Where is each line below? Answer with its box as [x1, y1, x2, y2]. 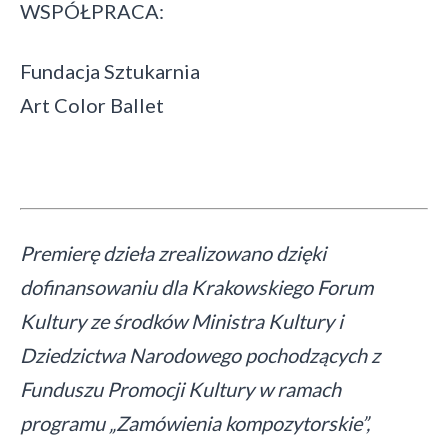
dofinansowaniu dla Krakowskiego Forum [20, 275, 373, 300]
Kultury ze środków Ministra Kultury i [20, 309, 343, 334]
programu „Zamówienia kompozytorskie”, [20, 411, 370, 436]
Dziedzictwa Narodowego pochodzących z [20, 343, 380, 368]
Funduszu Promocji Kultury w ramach [20, 377, 341, 402]
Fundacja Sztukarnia [20, 59, 200, 84]
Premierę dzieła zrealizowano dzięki [20, 241, 326, 266]
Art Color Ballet [20, 93, 164, 118]
